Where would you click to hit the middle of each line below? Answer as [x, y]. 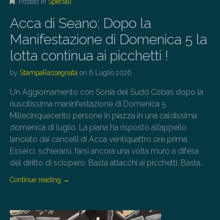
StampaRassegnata [49, 73]
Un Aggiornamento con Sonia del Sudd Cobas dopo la [107, 92]
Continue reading [36, 180]
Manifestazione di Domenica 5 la [109, 40]
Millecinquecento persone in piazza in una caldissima [103, 116]
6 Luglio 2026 [110, 73]
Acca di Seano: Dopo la [81, 24]
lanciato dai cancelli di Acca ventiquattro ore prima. [99, 139]
